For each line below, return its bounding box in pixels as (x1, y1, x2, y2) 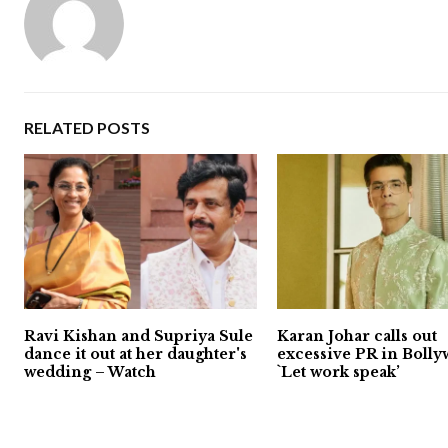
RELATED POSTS (24, 117, 150, 137)
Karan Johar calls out (277, 327, 438, 346)
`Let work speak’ (277, 363, 401, 382)
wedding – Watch (24, 363, 156, 382)
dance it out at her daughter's (24, 345, 247, 364)
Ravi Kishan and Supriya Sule (24, 327, 253, 346)
